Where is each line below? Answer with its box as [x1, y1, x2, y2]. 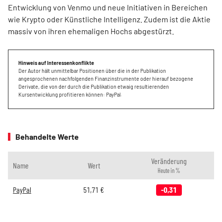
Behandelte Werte [15, 132, 79, 141]
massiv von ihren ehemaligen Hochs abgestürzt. [8, 26, 174, 36]
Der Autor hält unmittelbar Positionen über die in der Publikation [18, 67, 166, 74]
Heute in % [158, 167, 180, 174]
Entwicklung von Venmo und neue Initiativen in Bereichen [8, 2, 208, 12]
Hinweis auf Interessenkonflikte [18, 59, 94, 66]
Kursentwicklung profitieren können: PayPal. [18, 91, 122, 98]
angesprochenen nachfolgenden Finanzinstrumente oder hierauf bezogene [18, 75, 193, 82]
